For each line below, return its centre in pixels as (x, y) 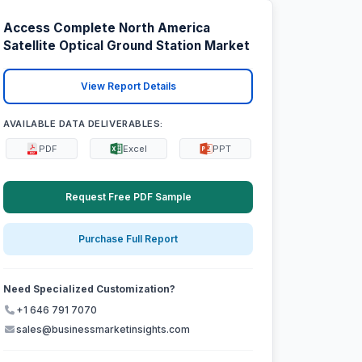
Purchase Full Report (128, 239)
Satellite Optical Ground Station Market (127, 46)
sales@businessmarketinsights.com (103, 330)
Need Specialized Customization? (90, 289)
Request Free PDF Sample (128, 196)
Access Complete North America (107, 28)
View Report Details (128, 86)
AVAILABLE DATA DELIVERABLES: (84, 123)
